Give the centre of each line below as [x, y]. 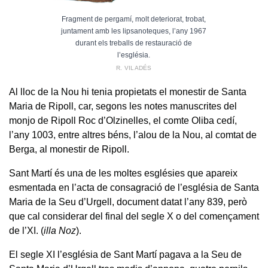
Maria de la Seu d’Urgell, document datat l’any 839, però [128, 202]
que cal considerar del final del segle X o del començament [134, 217]
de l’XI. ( [26, 231]
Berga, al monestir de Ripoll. [69, 150]
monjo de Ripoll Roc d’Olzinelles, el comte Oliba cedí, [123, 121]
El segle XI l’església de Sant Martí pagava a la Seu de [125, 255]
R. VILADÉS [134, 68]
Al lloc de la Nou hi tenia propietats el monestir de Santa [128, 92]
